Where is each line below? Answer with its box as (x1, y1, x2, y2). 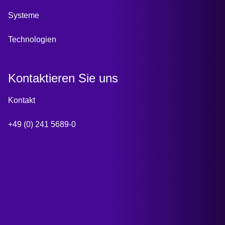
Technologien (8, 35, 56, 44)
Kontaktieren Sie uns (8, 71, 118, 85)
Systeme (8, 11, 39, 20)
